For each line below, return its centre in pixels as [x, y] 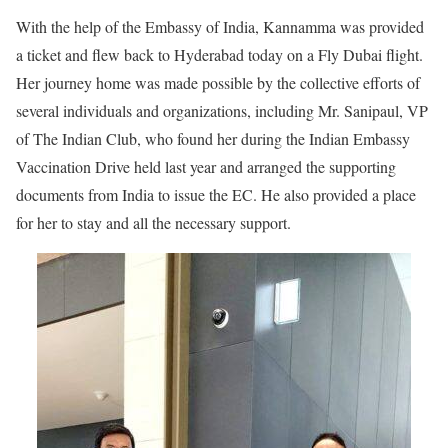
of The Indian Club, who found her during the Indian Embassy [213, 138]
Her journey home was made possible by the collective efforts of [218, 82]
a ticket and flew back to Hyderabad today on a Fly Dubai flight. [219, 54]
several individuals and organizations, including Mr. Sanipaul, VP [222, 110]
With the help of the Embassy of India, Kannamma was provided [220, 26]
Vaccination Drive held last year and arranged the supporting [206, 166]
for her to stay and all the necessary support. [153, 222]
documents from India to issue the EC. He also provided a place [216, 194]
